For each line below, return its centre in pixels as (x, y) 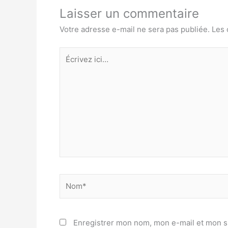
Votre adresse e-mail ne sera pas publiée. (135, 29)
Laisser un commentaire (129, 13)
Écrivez (72, 52)
